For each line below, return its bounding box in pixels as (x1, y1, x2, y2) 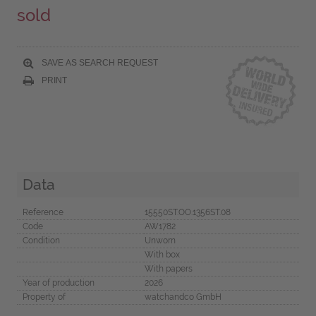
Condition (22, 235, 60, 245)
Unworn (144, 235, 176, 245)
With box (144, 249, 180, 260)
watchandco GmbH (144, 291, 221, 302)
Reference (22, 207, 63, 217)
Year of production (22, 277, 95, 288)
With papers (144, 263, 193, 274)
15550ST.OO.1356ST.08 (144, 207, 231, 217)
